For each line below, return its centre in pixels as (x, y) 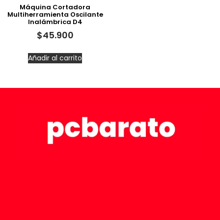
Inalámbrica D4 (55, 22)
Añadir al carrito (55, 58)
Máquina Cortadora (55, 7)
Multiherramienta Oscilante (55, 14)
